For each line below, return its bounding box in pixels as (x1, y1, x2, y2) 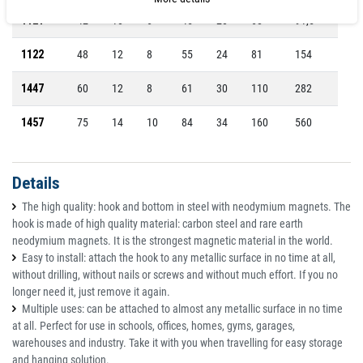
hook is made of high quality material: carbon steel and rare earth (12, 217, 303, 231)
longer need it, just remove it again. (12, 285, 170, 299)
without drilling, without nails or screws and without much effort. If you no (12, 268, 338, 282)
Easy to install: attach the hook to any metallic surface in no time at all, (22, 251, 335, 265)
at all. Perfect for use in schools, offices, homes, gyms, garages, (12, 319, 295, 333)
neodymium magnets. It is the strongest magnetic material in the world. (12, 234, 333, 248)
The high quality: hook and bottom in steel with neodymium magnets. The (22, 200, 351, 214)
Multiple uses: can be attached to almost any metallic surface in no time (22, 302, 343, 316)
